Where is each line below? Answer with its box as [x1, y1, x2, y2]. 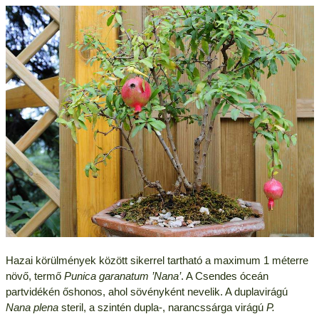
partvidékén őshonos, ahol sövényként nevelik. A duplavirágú [5, 286, 288, 298]
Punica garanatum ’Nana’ [63, 270, 181, 283]
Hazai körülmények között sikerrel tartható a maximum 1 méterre [5, 254, 308, 267]
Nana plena [5, 301, 58, 314]
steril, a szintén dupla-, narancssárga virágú [58, 301, 266, 314]
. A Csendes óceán [180, 270, 268, 283]
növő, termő [5, 270, 64, 283]
